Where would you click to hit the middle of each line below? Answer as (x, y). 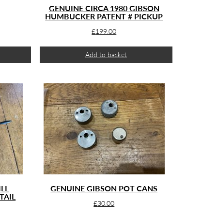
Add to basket (106, 54)
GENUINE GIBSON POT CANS (104, 188)
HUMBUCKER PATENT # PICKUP (104, 16)
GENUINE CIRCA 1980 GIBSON (104, 8)
